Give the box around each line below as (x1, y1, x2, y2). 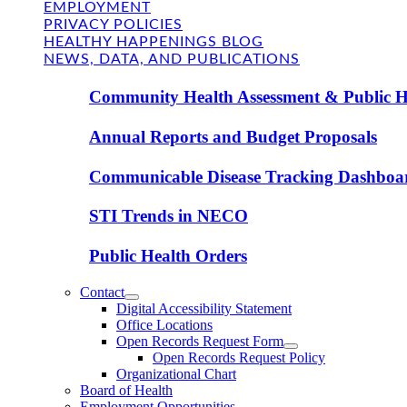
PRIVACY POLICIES (44, 17, 183, 33)
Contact (80, 283, 124, 300)
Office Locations (116, 316, 213, 333)
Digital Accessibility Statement (116, 300, 292, 316)
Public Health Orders (89, 246, 247, 265)
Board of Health (80, 382, 173, 398)
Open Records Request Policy (153, 349, 325, 365)
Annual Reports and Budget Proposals (89, 126, 377, 146)
